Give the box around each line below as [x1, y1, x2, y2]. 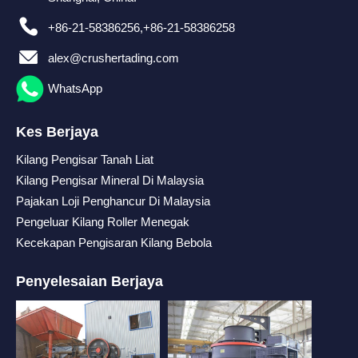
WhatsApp [48, 81, 102, 95]
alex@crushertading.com [48, 50, 179, 65]
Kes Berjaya [16, 123, 98, 140]
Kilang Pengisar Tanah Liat [16, 152, 153, 166]
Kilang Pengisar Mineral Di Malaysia [16, 173, 204, 187]
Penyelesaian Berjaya [16, 272, 163, 289]
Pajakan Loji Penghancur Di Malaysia [16, 193, 210, 208]
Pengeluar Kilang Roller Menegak [16, 214, 189, 229]
